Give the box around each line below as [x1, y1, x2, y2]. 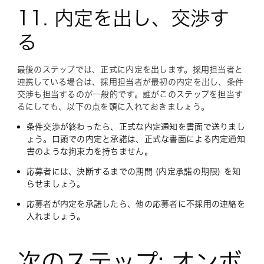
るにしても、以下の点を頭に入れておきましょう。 [16, 103, 210, 111]
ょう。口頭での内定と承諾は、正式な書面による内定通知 [26, 135, 245, 143]
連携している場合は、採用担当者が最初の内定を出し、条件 [16, 78, 244, 86]
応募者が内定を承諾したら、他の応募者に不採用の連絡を [26, 200, 245, 208]
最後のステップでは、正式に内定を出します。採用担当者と [16, 65, 243, 74]
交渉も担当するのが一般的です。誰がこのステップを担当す [16, 90, 243, 98]
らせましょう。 [26, 180, 85, 188]
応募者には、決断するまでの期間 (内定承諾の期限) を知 [26, 167, 241, 176]
